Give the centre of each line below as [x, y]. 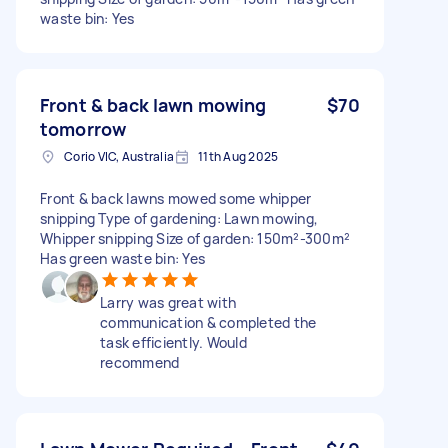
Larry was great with [168, 302]
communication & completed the [208, 322]
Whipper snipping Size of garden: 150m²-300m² [195, 238]
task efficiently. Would [173, 342]
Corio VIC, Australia [119, 156]
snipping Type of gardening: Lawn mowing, [179, 218]
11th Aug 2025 [238, 156]
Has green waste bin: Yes [122, 258]
